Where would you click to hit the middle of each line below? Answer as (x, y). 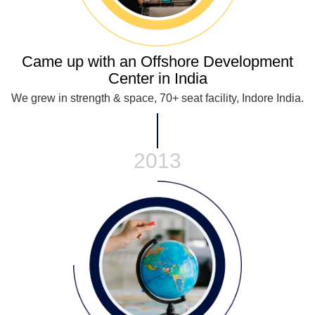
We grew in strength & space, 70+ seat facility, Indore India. (157, 98)
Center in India (157, 78)
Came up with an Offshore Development (157, 61)
